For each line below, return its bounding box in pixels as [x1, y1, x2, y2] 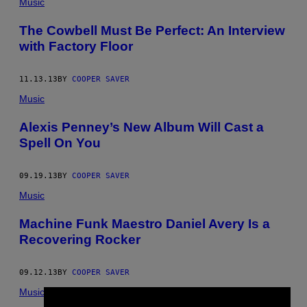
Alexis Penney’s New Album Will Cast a [19, 119, 264, 134]
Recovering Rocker [19, 232, 140, 247]
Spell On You [19, 135, 101, 150]
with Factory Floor [19, 38, 133, 53]
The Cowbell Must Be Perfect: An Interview [19, 23, 285, 38]
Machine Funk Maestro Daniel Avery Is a [19, 216, 270, 231]
